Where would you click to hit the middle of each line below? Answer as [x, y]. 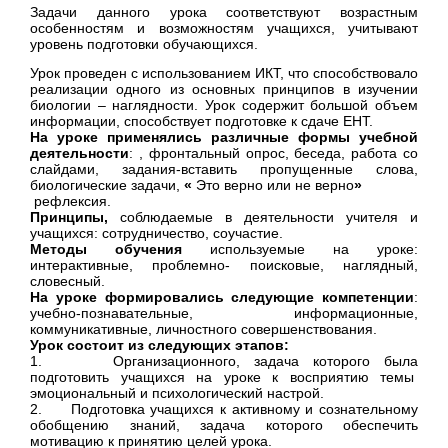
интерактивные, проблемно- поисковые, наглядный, [224, 265]
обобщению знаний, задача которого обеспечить [224, 425]
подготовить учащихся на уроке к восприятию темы [224, 377]
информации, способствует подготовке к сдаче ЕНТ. [201, 121]
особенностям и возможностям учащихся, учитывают [224, 28]
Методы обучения [106, 249]
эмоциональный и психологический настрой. [177, 393]
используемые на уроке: [300, 249]
